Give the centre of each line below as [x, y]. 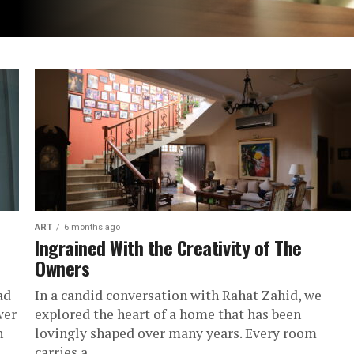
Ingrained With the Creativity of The [168, 247]
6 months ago [92, 227]
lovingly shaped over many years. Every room [176, 333]
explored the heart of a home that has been [168, 314]
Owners [62, 268]
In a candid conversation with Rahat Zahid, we [178, 295]
